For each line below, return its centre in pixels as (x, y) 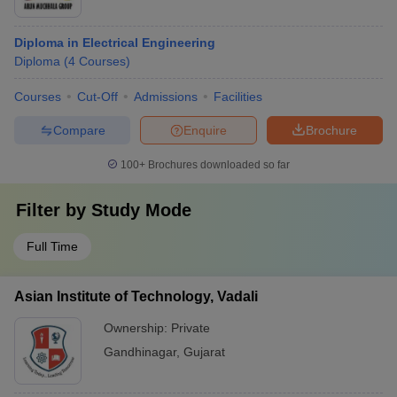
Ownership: (137, 328)
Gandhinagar (140, 352)
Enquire (205, 130)
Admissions (166, 97)
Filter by (54, 210)
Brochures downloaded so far (218, 165)
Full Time (52, 246)
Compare (79, 130)
